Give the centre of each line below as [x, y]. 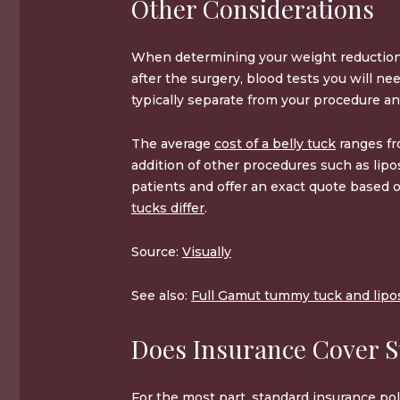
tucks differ [168, 208]
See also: [161, 296]
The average [173, 144]
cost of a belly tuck [275, 144]
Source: [157, 252]
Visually [207, 252]
